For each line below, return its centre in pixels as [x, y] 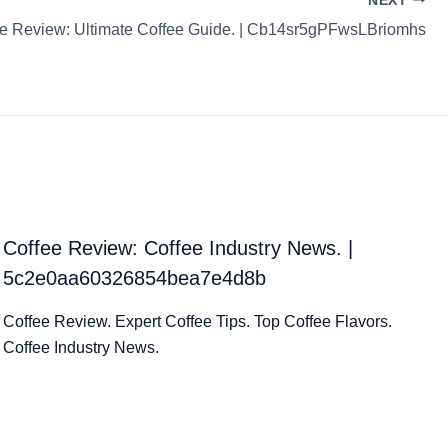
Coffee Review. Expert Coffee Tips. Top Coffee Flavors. [198, 321]
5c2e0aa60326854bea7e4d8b [135, 277]
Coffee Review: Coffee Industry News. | [178, 247]
